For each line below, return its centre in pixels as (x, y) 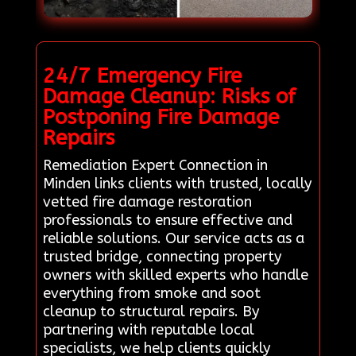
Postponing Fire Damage (161, 117)
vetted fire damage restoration (147, 201)
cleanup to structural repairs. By (151, 311)
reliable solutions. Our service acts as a (173, 238)
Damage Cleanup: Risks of (169, 96)
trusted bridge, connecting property (162, 256)
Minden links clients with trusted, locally (177, 183)
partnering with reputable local (148, 329)
